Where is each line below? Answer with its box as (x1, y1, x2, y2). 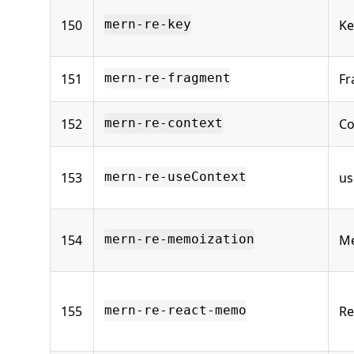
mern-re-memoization (104, 232, 254, 247)
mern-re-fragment (104, 70, 231, 86)
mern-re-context (104, 115, 223, 131)
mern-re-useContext (104, 169, 247, 185)
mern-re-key (104, 17, 191, 32)
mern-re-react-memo (104, 303, 247, 318)
